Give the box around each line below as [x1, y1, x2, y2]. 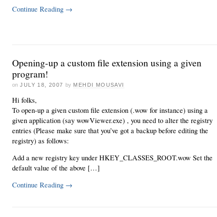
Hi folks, [12, 95, 37, 105]
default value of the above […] [12, 163, 100, 172]
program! [12, 67, 48, 80]
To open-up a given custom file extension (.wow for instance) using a [12, 106, 208, 115]
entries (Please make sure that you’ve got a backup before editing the [12, 126, 208, 135]
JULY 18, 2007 [20, 81, 63, 88]
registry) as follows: [12, 136, 69, 145]
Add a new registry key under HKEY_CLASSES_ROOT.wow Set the [12, 153, 213, 162]
